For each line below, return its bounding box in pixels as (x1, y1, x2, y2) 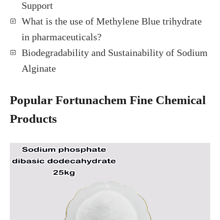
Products (10, 112, 57, 125)
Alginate (22, 63, 56, 74)
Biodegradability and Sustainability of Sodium (22, 47, 208, 58)
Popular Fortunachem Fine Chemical (10, 93, 206, 107)
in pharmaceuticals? (22, 31, 102, 42)
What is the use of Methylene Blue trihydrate (22, 16, 202, 27)
